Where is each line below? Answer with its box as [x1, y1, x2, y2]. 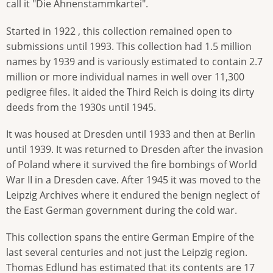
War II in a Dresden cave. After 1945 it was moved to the [6, 172, 261, 186]
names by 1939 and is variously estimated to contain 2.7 [6, 54, 263, 68]
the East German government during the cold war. [6, 203, 237, 217]
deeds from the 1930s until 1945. [6, 100, 156, 114]
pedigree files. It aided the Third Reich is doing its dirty [6, 85, 254, 99]
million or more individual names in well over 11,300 [6, 69, 244, 83]
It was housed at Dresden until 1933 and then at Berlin [6, 127, 255, 141]
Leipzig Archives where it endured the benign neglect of [6, 188, 260, 202]
